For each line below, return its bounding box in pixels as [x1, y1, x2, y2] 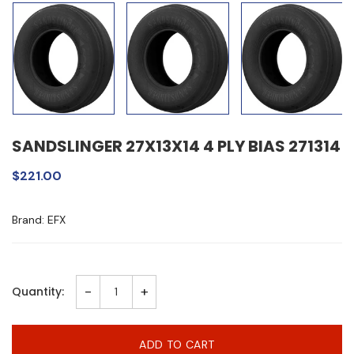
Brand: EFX [12, 212, 66, 227]
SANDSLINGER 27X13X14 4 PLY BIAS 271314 [12, 134, 341, 157]
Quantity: [12, 284, 64, 300]
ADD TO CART [139, 337, 215, 352]
